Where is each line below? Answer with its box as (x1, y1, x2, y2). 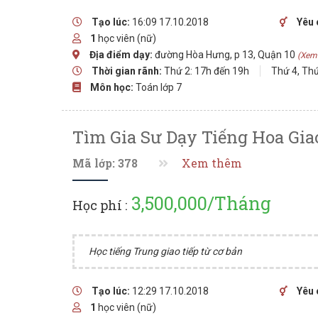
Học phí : (72, 197, 127, 214)
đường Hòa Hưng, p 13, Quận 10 (153, 49, 297, 60)
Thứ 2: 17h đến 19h (164, 65, 249, 77)
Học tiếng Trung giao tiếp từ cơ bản (89, 246, 242, 257)
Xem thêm (182, 156, 242, 170)
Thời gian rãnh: (92, 65, 162, 77)
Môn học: (90, 82, 133, 93)
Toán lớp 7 (136, 82, 182, 93)
